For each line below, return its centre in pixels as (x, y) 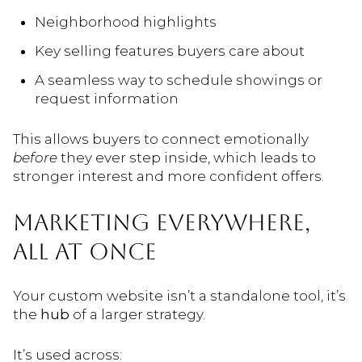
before (35, 157)
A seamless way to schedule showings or (178, 80)
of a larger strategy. (137, 315)
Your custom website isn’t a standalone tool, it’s (179, 296)
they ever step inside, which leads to (187, 157)
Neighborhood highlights (125, 21)
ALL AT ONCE (85, 251)
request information (106, 99)
